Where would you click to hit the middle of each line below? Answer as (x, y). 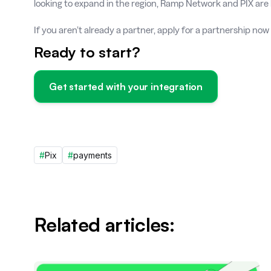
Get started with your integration (126, 87)
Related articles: (104, 224)
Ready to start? (87, 52)
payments (93, 155)
